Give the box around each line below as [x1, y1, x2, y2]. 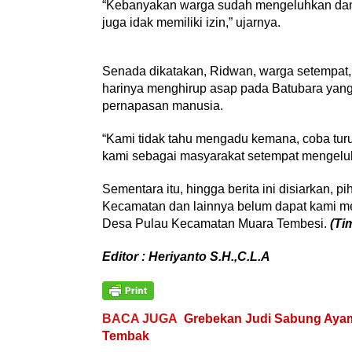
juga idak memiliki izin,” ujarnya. [101, 16, 280, 29]
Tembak [101, 329, 152, 343]
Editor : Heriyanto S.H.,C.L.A [101, 250, 270, 263]
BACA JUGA [101, 312, 178, 325]
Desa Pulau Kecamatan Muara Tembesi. [101, 217, 330, 230]
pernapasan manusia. [101, 99, 223, 112]
